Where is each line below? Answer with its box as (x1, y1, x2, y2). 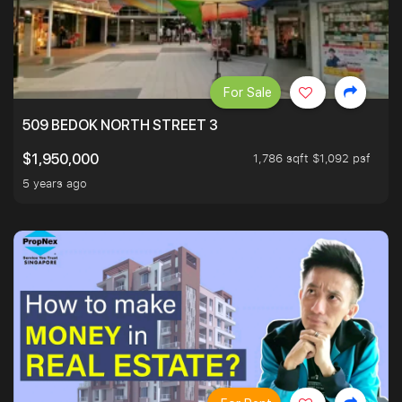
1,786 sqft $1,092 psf (253, 150, 371, 167)
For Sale (223, 85, 272, 100)
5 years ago (22, 175, 87, 192)
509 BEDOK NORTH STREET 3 (22, 117, 218, 135)
